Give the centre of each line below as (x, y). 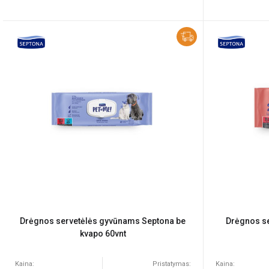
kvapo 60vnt (103, 234)
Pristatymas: (171, 264)
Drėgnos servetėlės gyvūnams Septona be (103, 221)
